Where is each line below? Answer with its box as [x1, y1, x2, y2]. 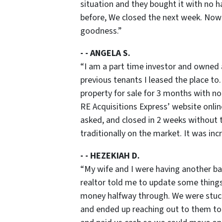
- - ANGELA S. [80, 47, 130, 59]
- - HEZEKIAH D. [80, 149, 140, 162]
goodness [80, 24, 117, 37]
